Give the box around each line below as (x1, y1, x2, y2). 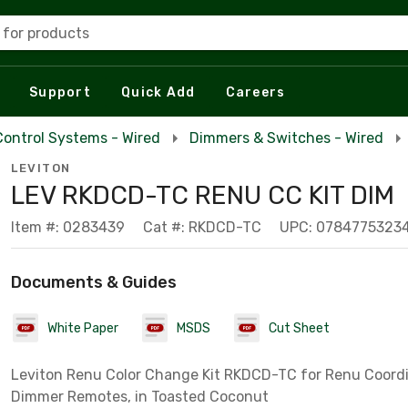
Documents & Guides (11, 272, 177, 292)
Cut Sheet (269, 320, 330, 336)
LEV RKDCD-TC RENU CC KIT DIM (11, 180, 394, 210)
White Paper (47, 320, 118, 336)
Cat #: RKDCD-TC (143, 219, 261, 236)
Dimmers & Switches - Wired (189, 129, 383, 147)
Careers (225, 84, 286, 100)
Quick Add (121, 84, 196, 100)
